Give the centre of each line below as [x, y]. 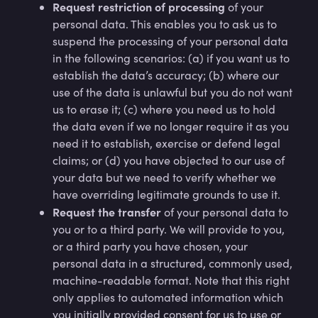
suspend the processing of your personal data [170, 41]
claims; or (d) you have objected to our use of [169, 160]
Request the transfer [108, 212]
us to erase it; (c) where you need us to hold [164, 109]
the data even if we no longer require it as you [171, 126]
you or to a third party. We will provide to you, [169, 229]
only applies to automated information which [168, 297]
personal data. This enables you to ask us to [165, 24]
